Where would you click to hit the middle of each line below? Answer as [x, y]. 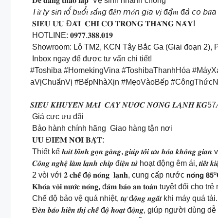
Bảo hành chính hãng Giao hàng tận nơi [101, 128]
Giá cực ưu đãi [57, 116]
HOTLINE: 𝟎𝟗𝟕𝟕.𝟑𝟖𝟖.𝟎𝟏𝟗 [72, 36]
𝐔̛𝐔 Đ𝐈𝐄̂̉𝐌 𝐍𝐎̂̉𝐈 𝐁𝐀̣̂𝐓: [67, 140]
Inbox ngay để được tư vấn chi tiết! [91, 59]
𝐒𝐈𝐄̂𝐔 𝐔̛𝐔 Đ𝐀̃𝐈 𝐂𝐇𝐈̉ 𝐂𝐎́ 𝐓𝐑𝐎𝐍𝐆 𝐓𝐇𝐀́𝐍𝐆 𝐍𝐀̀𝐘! [113, 24]
